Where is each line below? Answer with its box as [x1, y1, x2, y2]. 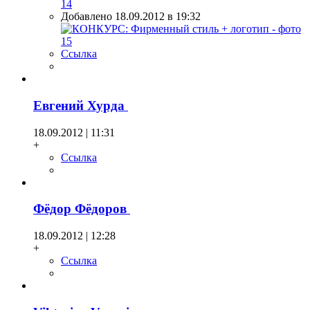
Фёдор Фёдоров [33, 201, 130, 217]
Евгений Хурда [33, 98, 128, 113]
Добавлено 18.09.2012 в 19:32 [61, 10, 201, 23]
